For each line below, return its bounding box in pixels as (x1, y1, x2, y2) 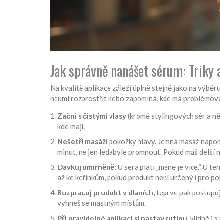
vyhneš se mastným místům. (57, 198, 146, 208)
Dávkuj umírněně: (57, 163, 116, 172)
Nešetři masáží (57, 137, 108, 146)
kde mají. (57, 122, 85, 131)
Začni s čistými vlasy (57, 111, 126, 121)
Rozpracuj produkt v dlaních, (57, 188, 155, 197)
